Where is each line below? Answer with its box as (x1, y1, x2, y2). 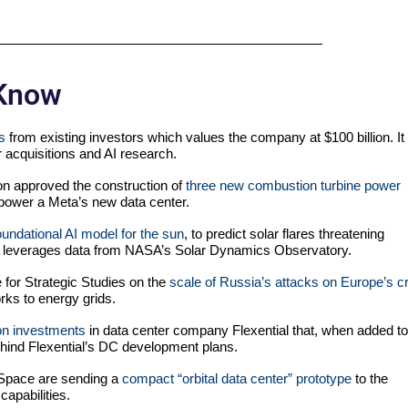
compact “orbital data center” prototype (122, 371, 352, 387)
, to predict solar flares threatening (184, 226, 384, 242)
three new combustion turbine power (186, 178, 401, 194)
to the (352, 371, 388, 387)
